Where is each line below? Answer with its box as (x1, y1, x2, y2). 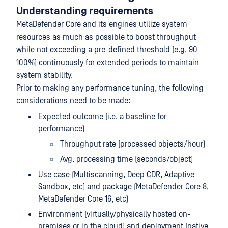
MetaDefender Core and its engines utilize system (16, 20, 187, 29)
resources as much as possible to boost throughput (16, 33, 196, 42)
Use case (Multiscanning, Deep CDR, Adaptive (38, 170, 194, 179)
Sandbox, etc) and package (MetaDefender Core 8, (38, 182, 209, 191)
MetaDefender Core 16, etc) (38, 194, 128, 204)
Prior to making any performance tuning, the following (16, 83, 204, 93)
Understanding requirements (16, 5, 153, 17)
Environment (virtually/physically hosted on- (38, 210, 190, 219)
